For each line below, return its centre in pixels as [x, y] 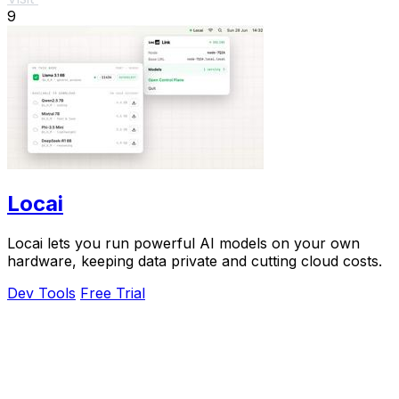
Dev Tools [41, 293]
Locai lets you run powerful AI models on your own [183, 244]
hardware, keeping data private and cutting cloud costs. [195, 261]
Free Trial [113, 293]
